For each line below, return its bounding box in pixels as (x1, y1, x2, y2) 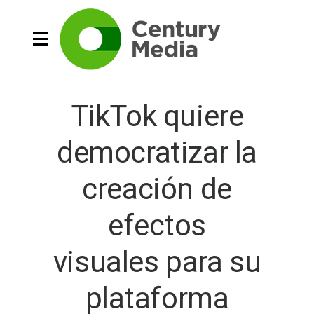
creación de (82, 172, 232, 206)
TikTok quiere (70, 99, 244, 133)
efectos (107, 208, 207, 243)
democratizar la (57, 135, 257, 170)
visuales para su (53, 245, 261, 279)
